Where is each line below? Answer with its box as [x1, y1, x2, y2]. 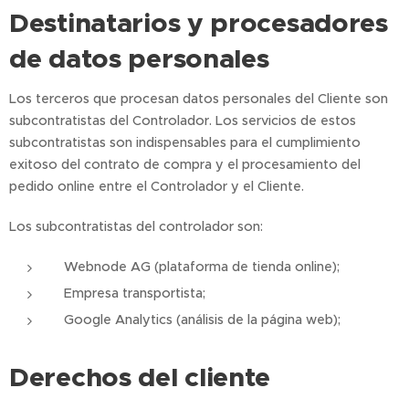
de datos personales [9, 41, 269, 76]
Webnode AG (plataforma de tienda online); [64, 258, 340, 275]
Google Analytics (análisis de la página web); [64, 311, 341, 328]
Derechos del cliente [9, 360, 271, 394]
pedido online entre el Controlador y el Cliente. [9, 178, 304, 194]
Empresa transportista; [64, 285, 205, 301]
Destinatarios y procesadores [9, 5, 388, 40]
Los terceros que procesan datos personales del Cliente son [9, 90, 388, 107]
